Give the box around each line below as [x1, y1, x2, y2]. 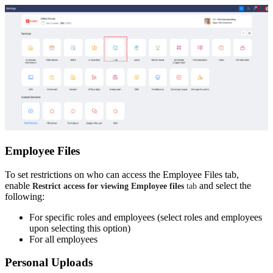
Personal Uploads [5, 256, 93, 269]
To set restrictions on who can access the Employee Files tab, [5, 169, 239, 180]
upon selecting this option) [29, 222, 130, 233]
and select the [199, 180, 251, 191]
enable [5, 180, 32, 191]
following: [5, 191, 44, 202]
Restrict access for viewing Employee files [32, 181, 186, 191]
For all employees [29, 233, 97, 244]
